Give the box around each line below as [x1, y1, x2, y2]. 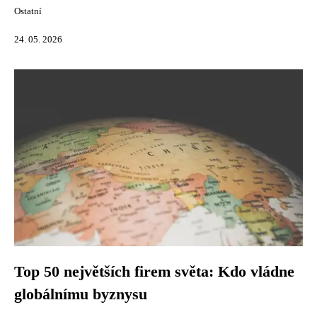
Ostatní [14, 6, 42, 16]
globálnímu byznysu [14, 286, 147, 303]
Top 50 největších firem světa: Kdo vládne [14, 263, 294, 280]
